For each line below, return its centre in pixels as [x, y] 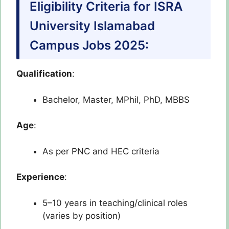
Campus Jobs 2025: [89, 45]
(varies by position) [82, 215]
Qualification [44, 74]
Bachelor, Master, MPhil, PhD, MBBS [116, 99]
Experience [40, 177]
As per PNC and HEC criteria [101, 151]
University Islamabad [92, 26]
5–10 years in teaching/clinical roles [115, 203]
